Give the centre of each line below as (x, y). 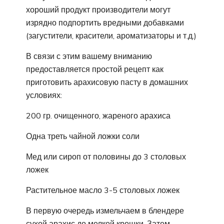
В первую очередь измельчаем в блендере (105, 210)
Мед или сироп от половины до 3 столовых (106, 156)
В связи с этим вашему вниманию (89, 56)
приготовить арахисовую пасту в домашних (107, 82)
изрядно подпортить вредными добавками (105, 22)
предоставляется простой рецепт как (95, 69)
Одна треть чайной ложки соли (83, 136)
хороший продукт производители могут (98, 9)
